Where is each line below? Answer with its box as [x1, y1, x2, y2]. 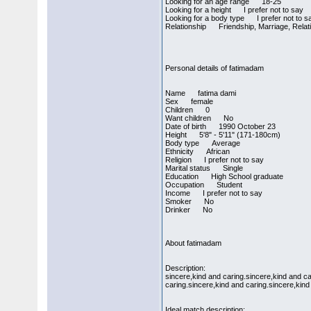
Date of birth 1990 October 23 [165, 122, 276, 131]
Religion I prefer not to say [165, 155, 264, 164]
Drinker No [165, 205, 213, 214]
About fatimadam [165, 239, 222, 247]
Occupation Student [165, 180, 243, 189]
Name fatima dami [165, 89, 237, 97]
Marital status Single [165, 164, 244, 172]
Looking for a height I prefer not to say [165, 6, 304, 14]
